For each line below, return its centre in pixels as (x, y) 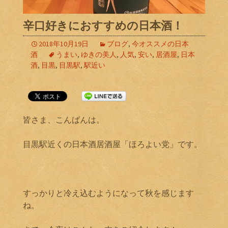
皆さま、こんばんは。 (64, 120)
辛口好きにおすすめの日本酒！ (103, 26)
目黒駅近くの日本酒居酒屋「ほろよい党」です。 (112, 144)
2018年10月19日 (64, 44)
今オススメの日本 (160, 44)
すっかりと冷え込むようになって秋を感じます (108, 193)
